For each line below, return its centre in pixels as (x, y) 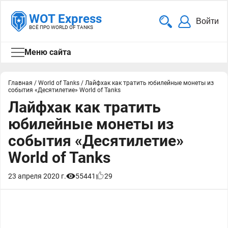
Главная (20, 83)
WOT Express (65, 19)
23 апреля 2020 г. (37, 176)
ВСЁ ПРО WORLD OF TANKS (61, 27)
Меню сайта (48, 52)
